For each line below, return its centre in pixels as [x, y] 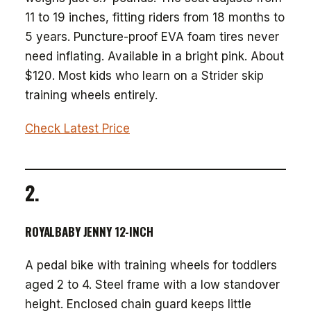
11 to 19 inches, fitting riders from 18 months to [155, 17]
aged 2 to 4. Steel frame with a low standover [152, 285]
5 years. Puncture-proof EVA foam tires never [152, 37]
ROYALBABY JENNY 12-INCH [89, 232]
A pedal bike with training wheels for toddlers [151, 265]
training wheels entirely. [91, 95]
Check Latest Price [77, 128]
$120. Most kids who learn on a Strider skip [144, 76]
